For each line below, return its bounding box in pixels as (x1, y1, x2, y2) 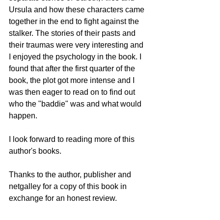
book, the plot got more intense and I (9, 76, 137, 84)
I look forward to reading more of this (9, 135, 137, 143)
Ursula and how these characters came (9, 5, 146, 14)
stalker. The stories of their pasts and (9, 28, 137, 37)
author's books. (9, 146, 63, 155)
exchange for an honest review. (9, 193, 117, 202)
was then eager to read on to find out (9, 87, 137, 96)
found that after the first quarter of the (9, 64, 137, 73)
